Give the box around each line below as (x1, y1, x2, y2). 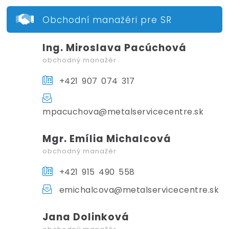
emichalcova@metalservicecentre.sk (55, 184, 219, 196)
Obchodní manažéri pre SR (42, 13, 172, 26)
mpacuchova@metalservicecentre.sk (42, 105, 204, 118)
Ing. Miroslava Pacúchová (42, 40, 187, 55)
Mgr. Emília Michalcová (42, 131, 172, 146)
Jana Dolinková (42, 210, 130, 224)
